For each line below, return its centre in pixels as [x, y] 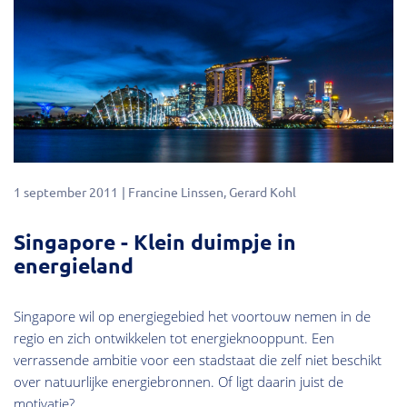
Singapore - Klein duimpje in [155, 242]
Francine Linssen [176, 191]
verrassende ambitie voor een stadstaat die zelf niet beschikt [198, 360]
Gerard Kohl [263, 191]
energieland [74, 265]
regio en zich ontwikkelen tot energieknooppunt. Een [174, 338]
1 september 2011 [66, 191]
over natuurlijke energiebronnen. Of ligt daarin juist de [179, 382]
